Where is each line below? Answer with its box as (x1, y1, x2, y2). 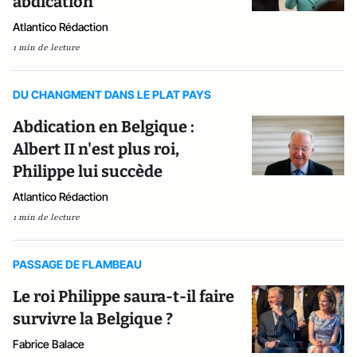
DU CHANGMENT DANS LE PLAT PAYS (13, 88, 211, 101)
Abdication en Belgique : (13, 117, 194, 136)
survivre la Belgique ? (13, 309, 173, 328)
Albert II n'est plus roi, (13, 139, 179, 159)
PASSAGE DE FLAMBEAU (13, 257, 142, 271)
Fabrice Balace (13, 337, 84, 351)
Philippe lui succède (13, 162, 163, 181)
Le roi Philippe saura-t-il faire (13, 287, 234, 306)
